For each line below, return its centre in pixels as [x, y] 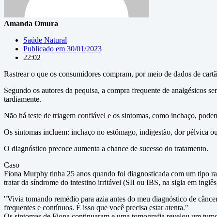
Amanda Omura [31, 23]
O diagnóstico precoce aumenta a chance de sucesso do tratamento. [106, 148]
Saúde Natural [45, 40]
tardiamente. [23, 99]
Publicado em [44, 49]
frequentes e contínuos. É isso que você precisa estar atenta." [96, 208]
